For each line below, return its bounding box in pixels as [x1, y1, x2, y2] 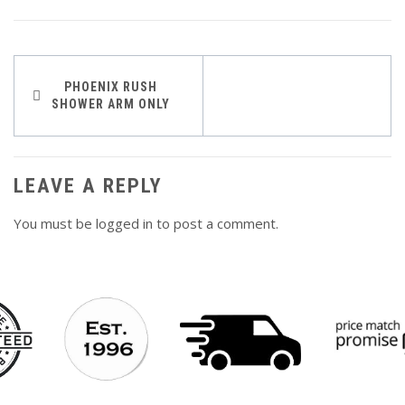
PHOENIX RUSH [64, 79, 157, 94]
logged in [96, 214, 153, 233]
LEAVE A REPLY [14, 174, 163, 198]
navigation [18, 107, 141, 143]
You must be [14, 214, 96, 233]
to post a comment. [153, 214, 278, 233]
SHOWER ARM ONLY [52, 96, 170, 111]
